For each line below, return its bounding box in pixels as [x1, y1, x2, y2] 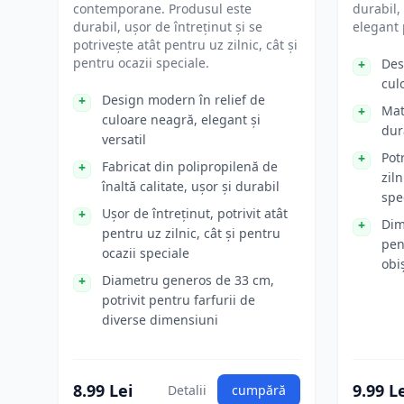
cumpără [232, 381, 286, 399]
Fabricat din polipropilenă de [102, 158, 278, 175]
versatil [102, 131, 146, 148]
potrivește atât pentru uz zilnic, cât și [73, 36, 298, 53]
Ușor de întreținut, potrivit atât [102, 205, 288, 222]
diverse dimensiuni [102, 311, 218, 328]
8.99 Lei [73, 380, 133, 401]
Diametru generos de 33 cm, [102, 271, 274, 289]
